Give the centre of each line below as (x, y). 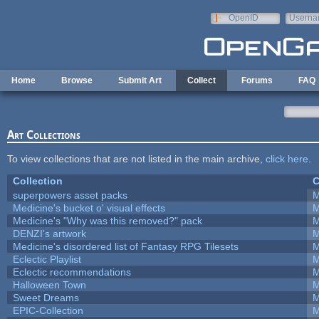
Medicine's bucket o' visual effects (89, 208)
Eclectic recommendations (72, 272)
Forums (257, 80)
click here (287, 158)
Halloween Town (49, 284)
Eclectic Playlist (47, 259)
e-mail (301, 28)
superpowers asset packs (70, 195)
